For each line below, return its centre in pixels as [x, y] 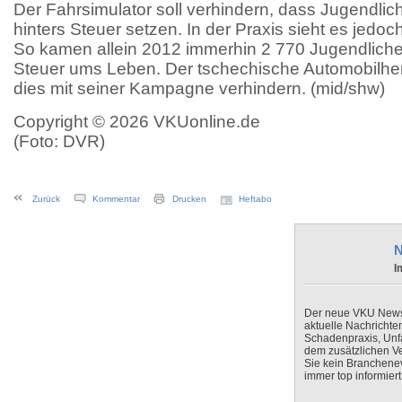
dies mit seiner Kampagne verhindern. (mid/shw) [199, 88]
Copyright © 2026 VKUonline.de [137, 121]
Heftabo [255, 198]
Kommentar [116, 198]
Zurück [46, 198]
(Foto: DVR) [59, 141]
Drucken [189, 198]
